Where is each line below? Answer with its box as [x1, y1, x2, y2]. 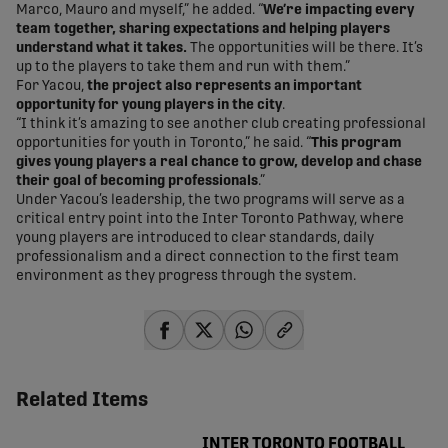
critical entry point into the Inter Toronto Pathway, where [16, 212, 404, 227]
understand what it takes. [16, 41, 187, 56]
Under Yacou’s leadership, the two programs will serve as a [16, 193, 405, 208]
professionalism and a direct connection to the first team [16, 250, 399, 265]
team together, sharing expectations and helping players [16, 22, 390, 37]
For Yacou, [16, 79, 87, 94]
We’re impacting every [263, 3, 414, 18]
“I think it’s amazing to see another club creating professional [16, 117, 426, 132]
